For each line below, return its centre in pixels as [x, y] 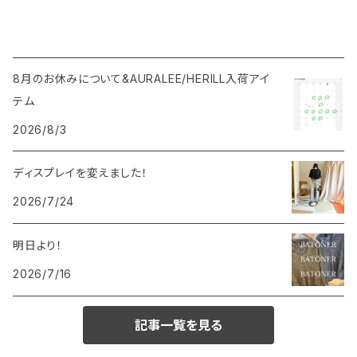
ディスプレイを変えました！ [80, 173]
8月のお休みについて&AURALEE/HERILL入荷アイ [142, 79]
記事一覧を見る [178, 326]
